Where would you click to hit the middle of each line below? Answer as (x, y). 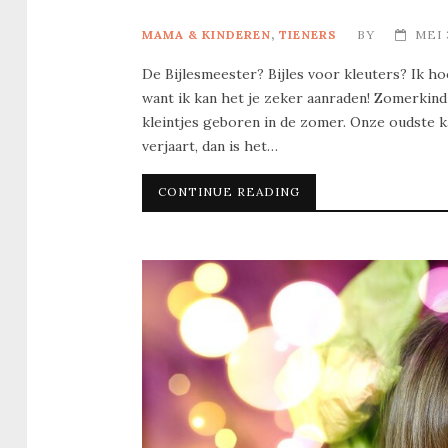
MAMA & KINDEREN (206, 35)
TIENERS (308, 35)
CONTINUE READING (229, 192)
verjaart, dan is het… (210, 146)
